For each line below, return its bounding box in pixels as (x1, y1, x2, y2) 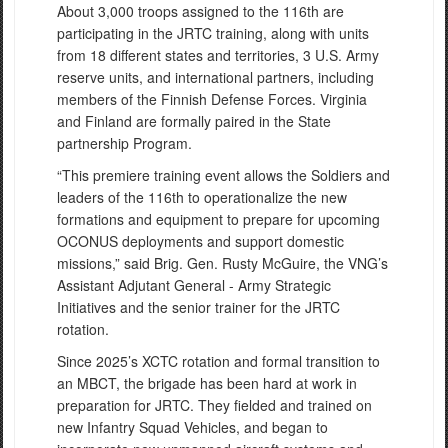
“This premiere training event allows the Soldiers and (57, 165, 390, 186)
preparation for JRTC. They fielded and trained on (57, 395, 372, 416)
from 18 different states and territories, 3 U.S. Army (57, 45, 379, 66)
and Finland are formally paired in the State (57, 111, 331, 132)
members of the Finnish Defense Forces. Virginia (57, 89, 367, 110)
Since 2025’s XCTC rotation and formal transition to (57, 351, 380, 372)
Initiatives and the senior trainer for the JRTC (57, 297, 340, 318)
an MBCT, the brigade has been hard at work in (57, 373, 357, 394)
